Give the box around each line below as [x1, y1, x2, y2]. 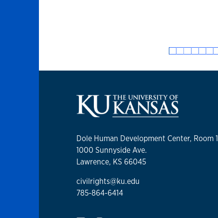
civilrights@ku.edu [76, 176, 140, 187]
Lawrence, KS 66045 [76, 157, 146, 167]
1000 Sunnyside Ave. [76, 145, 147, 156]
